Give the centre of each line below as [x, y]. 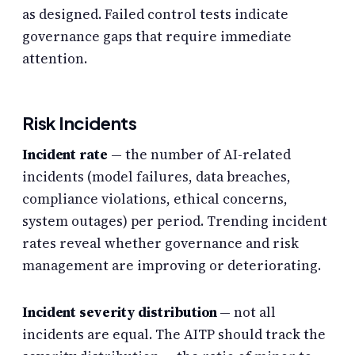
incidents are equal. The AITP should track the [174, 335]
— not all [246, 313]
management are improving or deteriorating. [172, 265]
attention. [55, 58]
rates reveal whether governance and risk [160, 243]
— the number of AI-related [199, 154]
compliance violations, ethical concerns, [155, 198]
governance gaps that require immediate [157, 36]
